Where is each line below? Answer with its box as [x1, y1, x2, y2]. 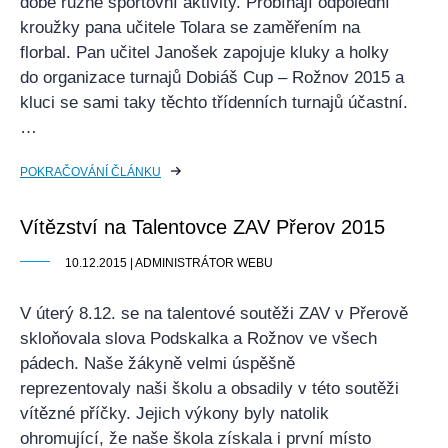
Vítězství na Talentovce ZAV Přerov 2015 [20, 216, 385, 238]
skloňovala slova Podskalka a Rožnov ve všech [20, 329, 377, 348]
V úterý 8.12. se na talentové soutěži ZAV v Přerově [20, 304, 408, 323]
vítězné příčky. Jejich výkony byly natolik [20, 404, 329, 423]
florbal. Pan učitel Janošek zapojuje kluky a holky [20, 43, 389, 62]
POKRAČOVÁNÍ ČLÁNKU [20, 165, 161, 179]
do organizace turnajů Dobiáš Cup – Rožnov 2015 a [20, 68, 404, 87]
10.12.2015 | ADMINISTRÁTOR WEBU [65, 256, 273, 270]
